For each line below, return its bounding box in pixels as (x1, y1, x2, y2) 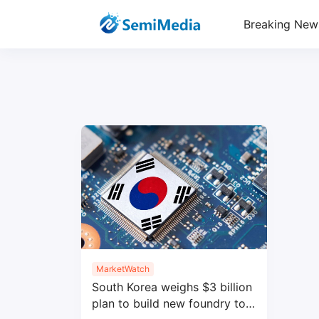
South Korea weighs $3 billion (92, 279, 252, 294)
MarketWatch (96, 263, 150, 274)
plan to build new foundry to (92, 296, 246, 310)
